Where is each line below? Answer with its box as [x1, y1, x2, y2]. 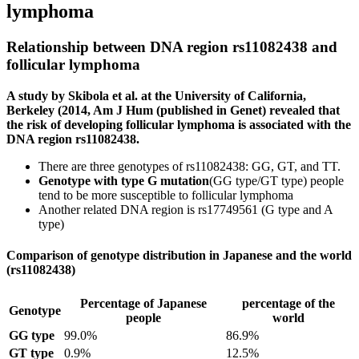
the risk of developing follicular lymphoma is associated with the [6, 117, 351, 131]
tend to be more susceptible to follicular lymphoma [38, 188, 293, 202]
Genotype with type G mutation [38, 173, 209, 188]
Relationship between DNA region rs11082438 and [6, 38, 337, 56]
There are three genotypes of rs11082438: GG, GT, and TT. [38, 159, 341, 173]
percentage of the [241, 296, 335, 311]
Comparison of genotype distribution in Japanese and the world [6, 248, 352, 263]
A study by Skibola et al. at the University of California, [6, 88, 306, 103]
